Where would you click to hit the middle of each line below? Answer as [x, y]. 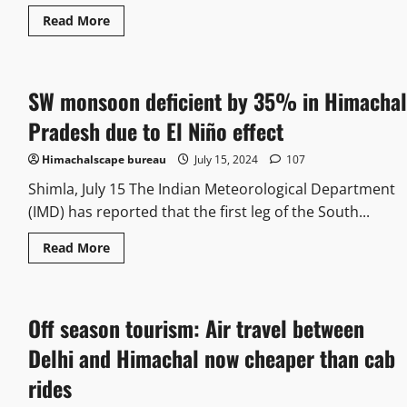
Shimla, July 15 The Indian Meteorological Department [211, 189]
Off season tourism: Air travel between [196, 328]
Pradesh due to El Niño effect [155, 131]
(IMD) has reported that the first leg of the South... [199, 212]
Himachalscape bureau [104, 160]
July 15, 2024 [226, 160]
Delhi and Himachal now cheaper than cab [211, 358]
